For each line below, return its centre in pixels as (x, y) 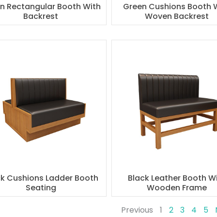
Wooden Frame (177, 188)
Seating (41, 188)
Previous (137, 210)
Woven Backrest (177, 16)
